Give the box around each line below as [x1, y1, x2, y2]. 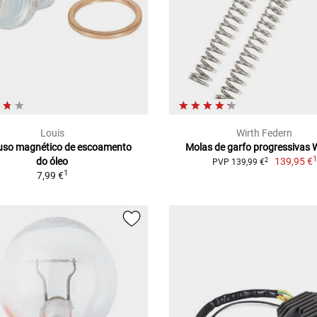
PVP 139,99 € [212, 157, 265, 168]
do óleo [36, 156, 69, 168]
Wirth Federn [236, 127, 293, 139]
